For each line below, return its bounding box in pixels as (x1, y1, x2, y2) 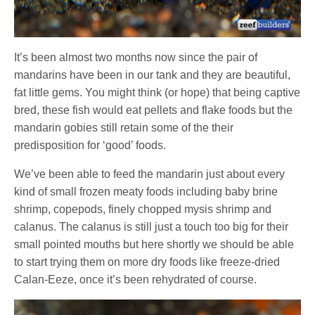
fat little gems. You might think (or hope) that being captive (14, 86, 301, 99)
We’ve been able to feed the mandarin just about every (14, 168, 285, 181)
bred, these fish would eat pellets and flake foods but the (14, 104, 293, 117)
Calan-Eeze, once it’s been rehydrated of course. (14, 274, 257, 286)
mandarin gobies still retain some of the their (14, 122, 234, 134)
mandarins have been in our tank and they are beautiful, (14, 69, 291, 82)
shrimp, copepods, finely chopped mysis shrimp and (14, 203, 272, 216)
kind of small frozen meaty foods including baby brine (14, 186, 278, 198)
